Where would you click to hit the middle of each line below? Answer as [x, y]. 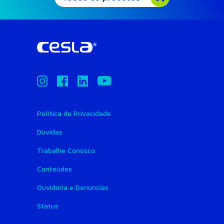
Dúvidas [49, 132]
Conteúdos [54, 169]
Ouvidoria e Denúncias [72, 187]
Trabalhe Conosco [66, 150]
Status [47, 206]
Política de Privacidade [74, 113]
